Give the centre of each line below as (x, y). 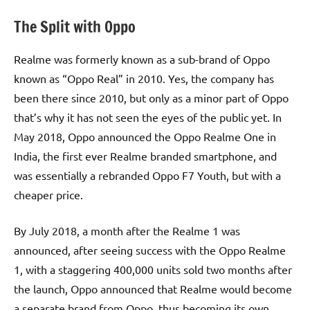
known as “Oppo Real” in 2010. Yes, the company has (144, 78)
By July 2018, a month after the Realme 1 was (127, 230)
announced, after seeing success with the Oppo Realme (150, 249)
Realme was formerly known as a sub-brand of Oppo (142, 58)
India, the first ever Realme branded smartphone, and (145, 155)
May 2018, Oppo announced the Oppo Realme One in (145, 136)
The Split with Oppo (75, 27)
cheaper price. (48, 194)
